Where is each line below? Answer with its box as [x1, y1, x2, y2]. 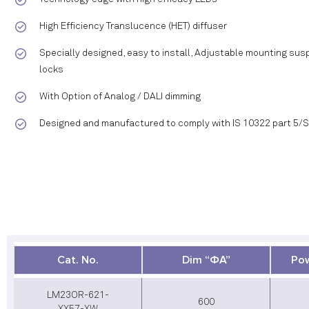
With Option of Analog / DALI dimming [39, 92, 201, 101]
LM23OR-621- [46, 290, 109, 300]
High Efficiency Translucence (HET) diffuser [39, 21, 227, 31]
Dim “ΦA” [182, 253, 230, 267]
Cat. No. [57, 253, 99, 267]
